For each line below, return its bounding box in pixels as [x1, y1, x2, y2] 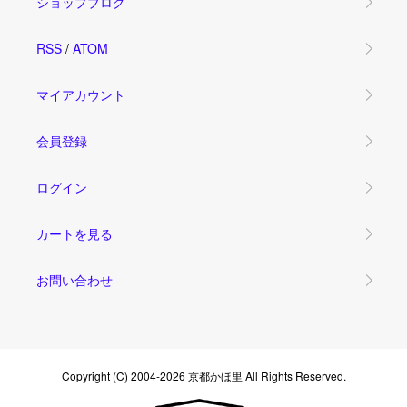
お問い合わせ [36, 270, 113, 289]
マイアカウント [36, 84, 125, 104]
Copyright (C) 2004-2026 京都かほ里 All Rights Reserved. [61, 367, 346, 383]
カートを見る [36, 223, 113, 243]
